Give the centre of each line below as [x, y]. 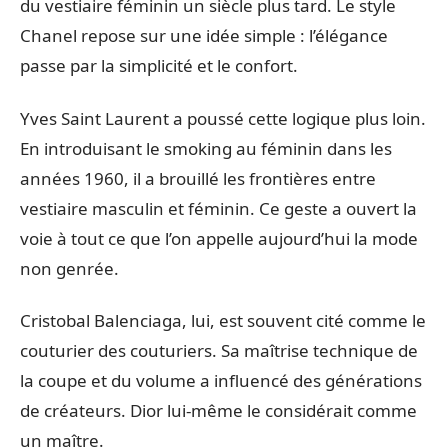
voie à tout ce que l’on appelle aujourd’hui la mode [219, 238]
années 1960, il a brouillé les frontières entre [198, 178]
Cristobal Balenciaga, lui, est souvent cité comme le [223, 321]
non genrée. [69, 268]
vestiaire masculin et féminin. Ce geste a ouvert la [218, 208]
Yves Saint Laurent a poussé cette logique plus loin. [223, 118]
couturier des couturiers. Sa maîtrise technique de [219, 351]
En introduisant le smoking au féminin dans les [206, 148]
